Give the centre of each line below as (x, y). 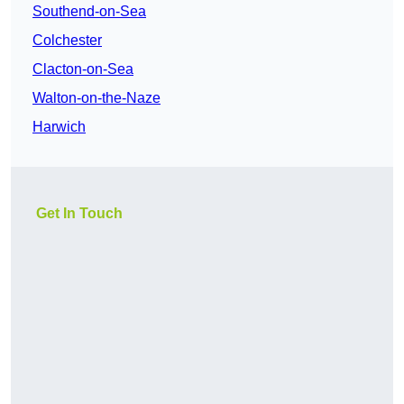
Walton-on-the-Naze (96, 98)
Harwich (59, 127)
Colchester (67, 41)
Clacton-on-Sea (83, 69)
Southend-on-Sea (89, 12)
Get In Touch (79, 214)
